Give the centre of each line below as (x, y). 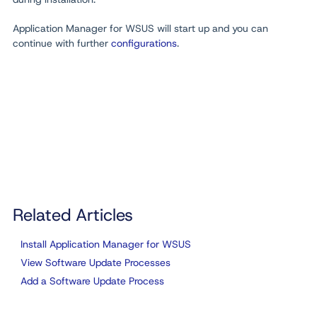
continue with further (62, 44)
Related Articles (73, 215)
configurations (144, 44)
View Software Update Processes (96, 263)
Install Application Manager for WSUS (106, 244)
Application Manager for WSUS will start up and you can (140, 29)
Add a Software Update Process (92, 281)
